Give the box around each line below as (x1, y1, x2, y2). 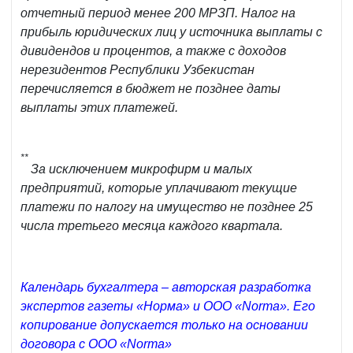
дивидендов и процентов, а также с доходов (20, 44, 286, 58)
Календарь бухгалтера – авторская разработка (20, 281, 311, 295)
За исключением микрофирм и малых (31, 162, 252, 176)
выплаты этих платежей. (20, 101, 178, 115)
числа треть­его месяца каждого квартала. (20, 219, 283, 233)
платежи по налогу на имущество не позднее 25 (20, 200, 313, 214)
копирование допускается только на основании (20, 318, 308, 333)
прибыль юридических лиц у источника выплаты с (20, 25, 322, 39)
